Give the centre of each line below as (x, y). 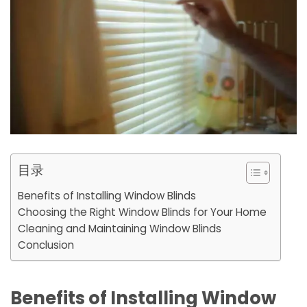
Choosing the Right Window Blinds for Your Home (142, 212)
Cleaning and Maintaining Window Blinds (120, 228)
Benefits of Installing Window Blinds (107, 195)
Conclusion (46, 245)
